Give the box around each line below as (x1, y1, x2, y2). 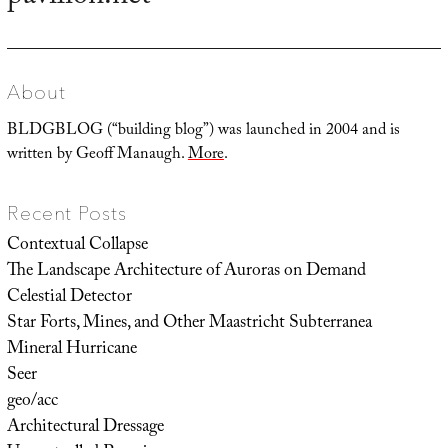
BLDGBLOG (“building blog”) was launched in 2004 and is (6, 118, 400, 146)
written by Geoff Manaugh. (6, 142, 188, 170)
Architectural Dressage (6, 413, 164, 444)
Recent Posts (6, 201, 127, 226)
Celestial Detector (6, 283, 132, 314)
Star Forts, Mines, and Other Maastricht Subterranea (6, 309, 372, 340)
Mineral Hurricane (6, 335, 137, 366)
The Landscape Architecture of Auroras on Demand (6, 257, 366, 288)
